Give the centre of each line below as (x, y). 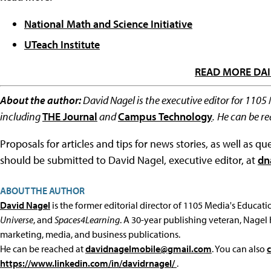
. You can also (239, 249)
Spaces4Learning (87, 220)
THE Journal (70, 117)
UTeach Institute (62, 45)
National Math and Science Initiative (108, 24)
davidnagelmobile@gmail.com (149, 249)
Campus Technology (165, 117)
